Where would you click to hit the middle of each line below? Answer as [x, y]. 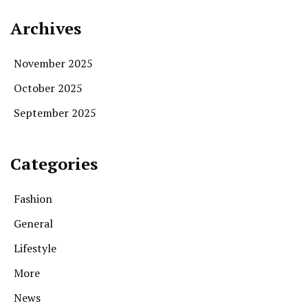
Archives [46, 28]
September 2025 [55, 112]
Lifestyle [35, 248]
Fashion [33, 198]
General [33, 223]
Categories [54, 163]
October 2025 [48, 88]
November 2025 [53, 63]
